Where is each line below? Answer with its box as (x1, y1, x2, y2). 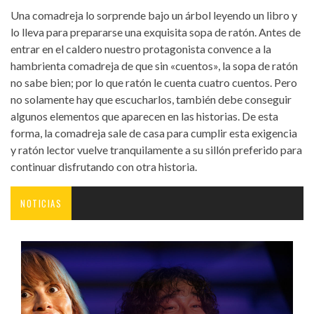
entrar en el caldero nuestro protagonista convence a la (11, 41, 271, 55)
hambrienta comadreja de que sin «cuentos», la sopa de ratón (11, 58, 298, 72)
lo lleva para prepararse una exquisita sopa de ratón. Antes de (11, 25, 301, 39)
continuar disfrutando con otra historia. (11, 159, 197, 173)
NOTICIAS (20, 196, 62, 210)
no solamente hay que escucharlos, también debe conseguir (11, 92, 292, 106)
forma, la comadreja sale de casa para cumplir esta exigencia (11, 125, 297, 139)
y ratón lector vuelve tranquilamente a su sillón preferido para (11, 142, 302, 156)
